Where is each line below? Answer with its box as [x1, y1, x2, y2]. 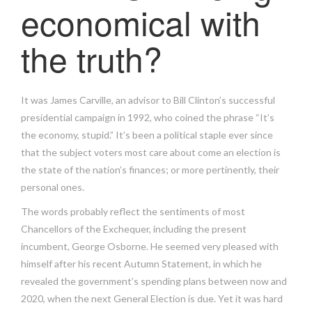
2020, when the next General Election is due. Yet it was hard [21, 292, 283, 304]
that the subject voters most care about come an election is [21, 146, 281, 158]
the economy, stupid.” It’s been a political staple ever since [21, 129, 273, 141]
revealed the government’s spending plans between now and [21, 275, 287, 287]
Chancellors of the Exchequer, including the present [21, 223, 247, 235]
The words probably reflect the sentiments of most [21, 205, 245, 217]
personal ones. [21, 181, 84, 193]
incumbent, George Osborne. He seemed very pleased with [21, 240, 279, 252]
